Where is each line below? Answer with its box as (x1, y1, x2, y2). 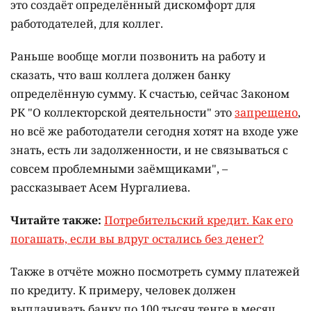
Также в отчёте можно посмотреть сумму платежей (10, 263, 300, 279)
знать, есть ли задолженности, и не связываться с (10, 142, 288, 158)
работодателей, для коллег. (10, 15, 163, 31)
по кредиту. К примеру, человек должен (10, 282, 236, 298)
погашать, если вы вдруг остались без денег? (10, 230, 264, 246)
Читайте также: (10, 212, 104, 228)
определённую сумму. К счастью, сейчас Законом (10, 85, 289, 101)
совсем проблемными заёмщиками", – (10, 160, 228, 176)
